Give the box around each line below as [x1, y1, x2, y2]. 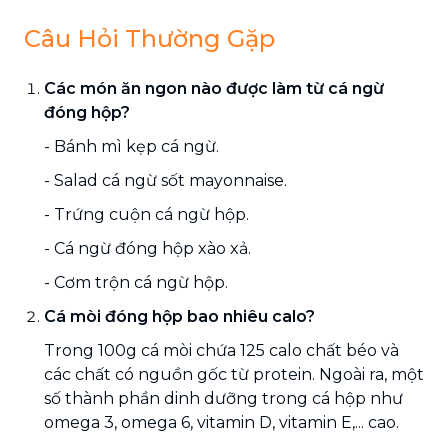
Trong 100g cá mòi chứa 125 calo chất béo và [44, 340, 399, 360]
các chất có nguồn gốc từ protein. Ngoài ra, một [44, 364, 424, 384]
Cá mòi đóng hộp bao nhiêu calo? [44, 306, 315, 326]
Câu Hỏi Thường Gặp [24, 23, 275, 53]
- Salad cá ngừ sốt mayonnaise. [44, 170, 287, 190]
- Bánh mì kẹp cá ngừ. [44, 136, 219, 156]
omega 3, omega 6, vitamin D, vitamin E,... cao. [44, 412, 399, 432]
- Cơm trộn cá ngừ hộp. [44, 272, 228, 292]
